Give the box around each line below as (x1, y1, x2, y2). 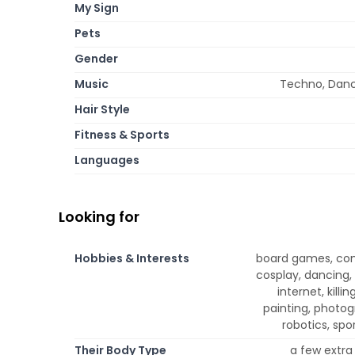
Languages (74, 151, 139, 168)
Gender (74, 50, 118, 67)
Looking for (59, 206, 139, 227)
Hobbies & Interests (74, 250, 189, 266)
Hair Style (74, 101, 130, 117)
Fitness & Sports (74, 126, 170, 143)
